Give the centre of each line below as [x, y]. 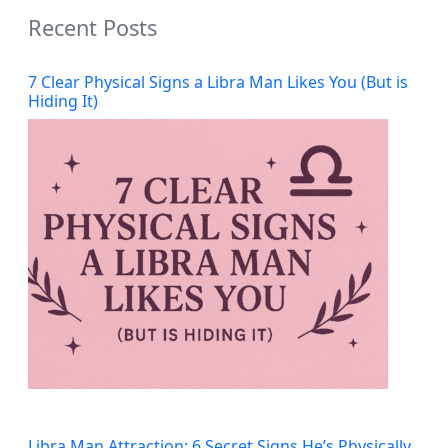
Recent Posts [92, 27]
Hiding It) [63, 100]
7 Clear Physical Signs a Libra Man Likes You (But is [218, 81]
